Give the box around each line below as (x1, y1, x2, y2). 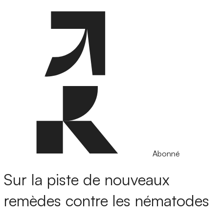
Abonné (153, 149, 180, 158)
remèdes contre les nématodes (4, 191, 209, 211)
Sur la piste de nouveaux (4, 170, 170, 190)
